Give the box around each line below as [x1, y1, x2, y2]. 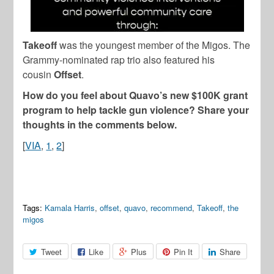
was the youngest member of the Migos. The [57, 37, 251, 52]
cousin [23, 67, 54, 81]
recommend [150, 201, 193, 213]
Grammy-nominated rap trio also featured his [23, 52, 215, 67]
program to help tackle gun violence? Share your [23, 102, 250, 117]
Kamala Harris [45, 201, 95, 213]
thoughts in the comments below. [23, 117, 177, 131]
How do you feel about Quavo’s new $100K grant [23, 87, 248, 102]
